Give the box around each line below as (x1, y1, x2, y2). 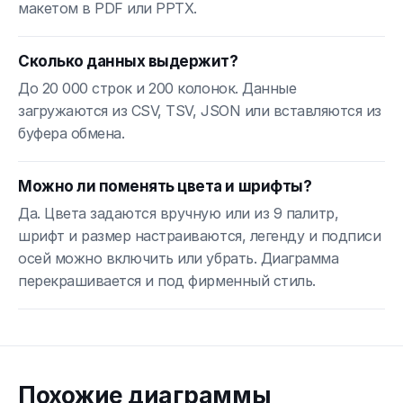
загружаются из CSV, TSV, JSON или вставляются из (18, 101, 381, 120)
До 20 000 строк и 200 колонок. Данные (18, 78, 297, 97)
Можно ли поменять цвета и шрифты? (18, 176, 312, 195)
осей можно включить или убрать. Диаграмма (18, 248, 339, 267)
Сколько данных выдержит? (18, 51, 238, 70)
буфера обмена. (18, 123, 125, 142)
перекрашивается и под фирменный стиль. (18, 271, 316, 290)
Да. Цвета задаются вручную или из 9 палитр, (18, 203, 339, 222)
